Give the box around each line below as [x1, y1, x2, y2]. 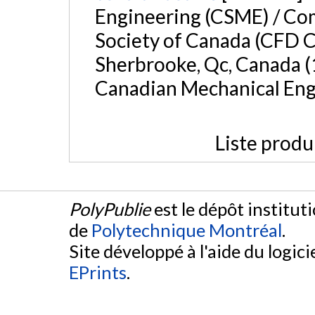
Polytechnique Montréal [91, 219, 282, 240]
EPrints [69, 261, 127, 283]
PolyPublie [69, 198, 150, 219]
